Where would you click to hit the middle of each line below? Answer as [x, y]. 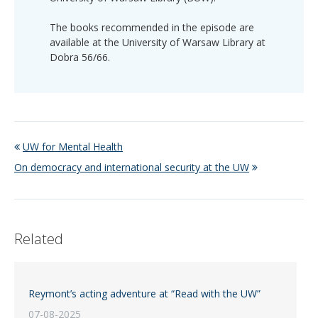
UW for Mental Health [73, 146]
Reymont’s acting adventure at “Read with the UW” [144, 294]
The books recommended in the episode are [152, 27]
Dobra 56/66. [80, 57]
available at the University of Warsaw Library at [158, 42]
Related [39, 239]
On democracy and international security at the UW [132, 167]
